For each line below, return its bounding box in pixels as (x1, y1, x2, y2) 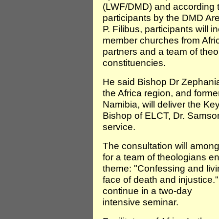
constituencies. (103, 57, 166, 68)
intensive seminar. (103, 197, 178, 207)
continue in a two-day (103, 185, 192, 196)
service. (103, 121, 135, 132)
